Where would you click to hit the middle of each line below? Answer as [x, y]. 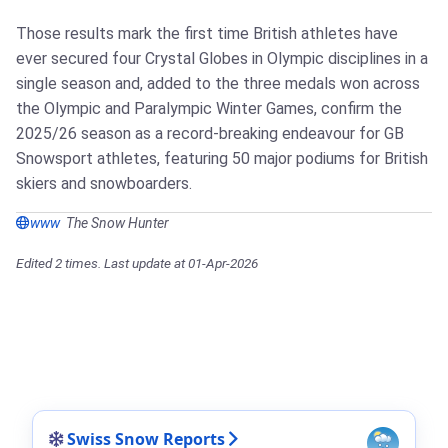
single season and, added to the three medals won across [218, 83]
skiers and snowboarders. [104, 183]
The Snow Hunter [117, 223]
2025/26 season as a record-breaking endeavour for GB [210, 133]
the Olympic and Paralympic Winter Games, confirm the [209, 108]
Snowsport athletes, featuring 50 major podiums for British [222, 158]
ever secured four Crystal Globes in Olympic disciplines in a [222, 58]
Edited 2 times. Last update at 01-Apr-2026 [137, 263]
